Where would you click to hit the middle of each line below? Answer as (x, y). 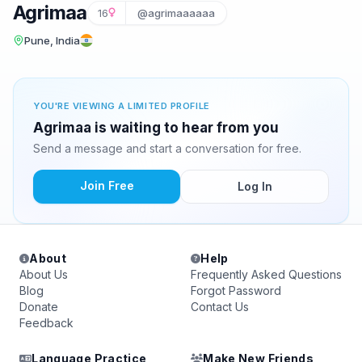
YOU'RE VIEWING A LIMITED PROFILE (122, 106)
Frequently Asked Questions (266, 274)
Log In (255, 186)
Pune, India (52, 40)
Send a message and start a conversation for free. (167, 148)
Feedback (46, 323)
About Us (44, 274)
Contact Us (220, 307)
